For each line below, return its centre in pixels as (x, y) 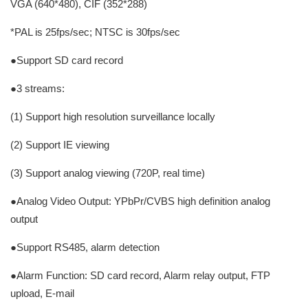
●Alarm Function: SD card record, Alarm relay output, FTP (140, 275)
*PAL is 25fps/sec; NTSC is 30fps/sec (95, 32)
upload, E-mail (42, 293)
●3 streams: (37, 88)
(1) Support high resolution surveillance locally (113, 117)
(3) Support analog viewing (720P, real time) (108, 173)
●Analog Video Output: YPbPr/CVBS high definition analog (140, 201)
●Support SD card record (67, 60)
